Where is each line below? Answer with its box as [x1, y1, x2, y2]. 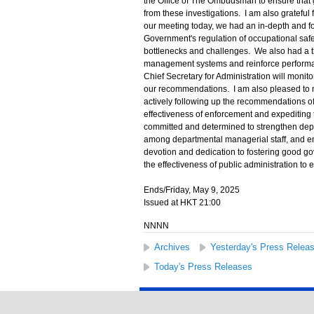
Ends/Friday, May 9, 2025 [143, 185, 240, 195]
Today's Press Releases [153, 261, 252, 272]
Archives [153, 242, 190, 252]
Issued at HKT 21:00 [143, 198, 221, 207]
